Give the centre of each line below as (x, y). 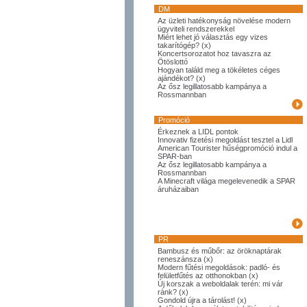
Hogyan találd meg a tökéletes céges (219, 70)
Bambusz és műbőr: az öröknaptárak (220, 251)
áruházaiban (178, 189)
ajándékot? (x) (182, 78)
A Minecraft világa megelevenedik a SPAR (226, 181)
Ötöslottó (173, 62)
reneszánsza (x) (185, 259)
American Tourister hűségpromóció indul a (228, 148)
